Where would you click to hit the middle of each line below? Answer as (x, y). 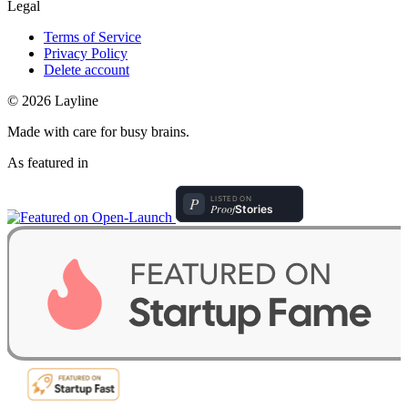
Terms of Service (92, 36)
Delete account (87, 69)
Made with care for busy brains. (98, 131)
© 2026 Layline (53, 100)
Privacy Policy (86, 53)
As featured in (48, 162)
